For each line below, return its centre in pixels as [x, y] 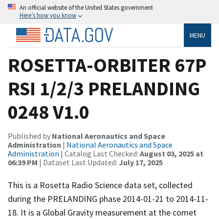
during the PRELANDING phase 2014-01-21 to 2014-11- [108, 198]
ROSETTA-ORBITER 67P [107, 65]
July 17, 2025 [141, 162]
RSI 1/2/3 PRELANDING [104, 88]
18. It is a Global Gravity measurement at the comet [102, 212]
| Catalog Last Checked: [99, 153]
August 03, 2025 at [172, 153]
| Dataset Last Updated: [78, 162]
